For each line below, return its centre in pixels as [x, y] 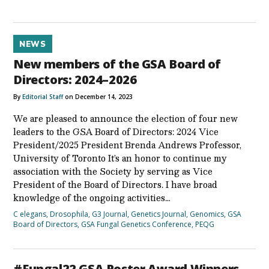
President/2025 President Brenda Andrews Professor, [128, 144]
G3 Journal [110, 214]
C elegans [30, 214]
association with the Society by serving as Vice [113, 171]
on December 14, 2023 [98, 96]
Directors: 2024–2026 [75, 79]
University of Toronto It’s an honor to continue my [120, 158]
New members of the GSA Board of [117, 64]
